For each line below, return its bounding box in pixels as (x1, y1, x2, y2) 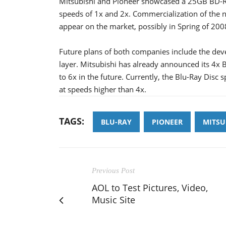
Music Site (92, 193, 135, 206)
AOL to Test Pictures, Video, (92, 181, 208, 194)
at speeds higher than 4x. (59, 84, 146, 94)
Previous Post (92, 166, 135, 175)
